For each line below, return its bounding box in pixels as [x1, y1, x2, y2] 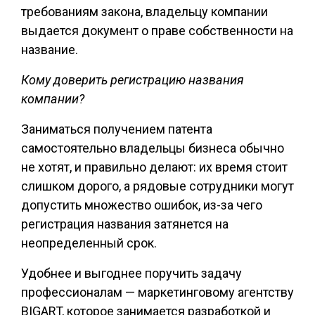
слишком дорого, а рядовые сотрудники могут [21, 179, 294, 193]
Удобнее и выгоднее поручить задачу [21, 266, 242, 281]
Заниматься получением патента [21, 122, 212, 136]
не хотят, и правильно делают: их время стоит [21, 160, 288, 174]
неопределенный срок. [21, 236, 157, 250]
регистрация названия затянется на [21, 217, 229, 231]
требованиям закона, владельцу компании [21, 4, 268, 19]
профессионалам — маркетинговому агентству [21, 285, 294, 300]
